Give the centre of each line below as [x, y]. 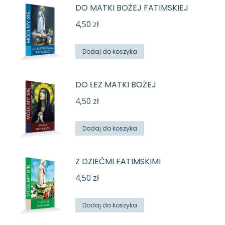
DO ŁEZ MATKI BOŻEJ [116, 85]
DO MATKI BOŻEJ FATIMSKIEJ [132, 8]
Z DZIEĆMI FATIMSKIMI [118, 162]
